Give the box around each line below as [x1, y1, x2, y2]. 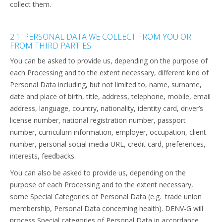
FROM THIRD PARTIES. [10, 40, 93, 51]
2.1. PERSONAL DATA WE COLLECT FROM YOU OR [10, 31, 191, 42]
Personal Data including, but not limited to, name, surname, [10, 80, 202, 89]
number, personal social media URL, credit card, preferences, [10, 139, 206, 149]
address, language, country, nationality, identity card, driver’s [10, 104, 203, 113]
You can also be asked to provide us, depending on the [10, 168, 186, 177]
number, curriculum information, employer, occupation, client [10, 127, 206, 137]
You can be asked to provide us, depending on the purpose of [10, 56, 208, 65]
